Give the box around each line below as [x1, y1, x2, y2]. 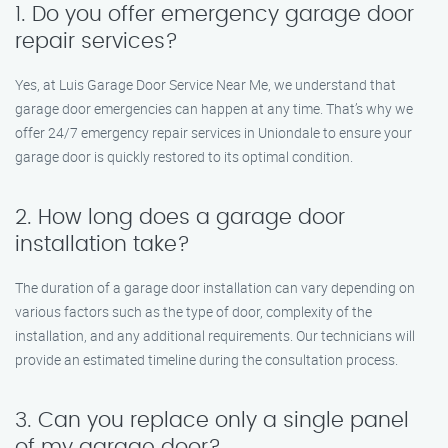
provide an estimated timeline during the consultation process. [15, 350, 398, 369]
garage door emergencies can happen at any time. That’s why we [15, 99, 413, 118]
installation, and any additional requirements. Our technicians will [15, 326, 415, 345]
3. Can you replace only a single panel [15, 410, 409, 431]
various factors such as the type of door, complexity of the [15, 302, 372, 321]
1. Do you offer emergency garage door [15, 4, 414, 25]
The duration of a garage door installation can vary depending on [15, 278, 415, 297]
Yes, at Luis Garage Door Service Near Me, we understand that [15, 75, 396, 94]
